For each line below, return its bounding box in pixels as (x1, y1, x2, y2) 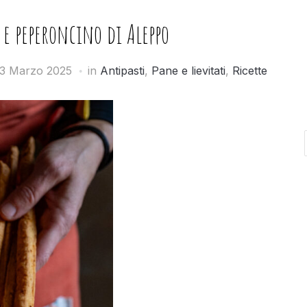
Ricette (232, 63, 267, 77)
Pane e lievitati (151, 63, 225, 77)
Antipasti (100, 63, 145, 77)
